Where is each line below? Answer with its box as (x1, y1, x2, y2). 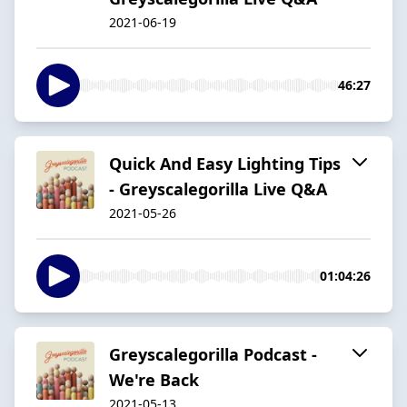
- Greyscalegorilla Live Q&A (109, 177, 327, 200)
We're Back (109, 368, 199, 391)
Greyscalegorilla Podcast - (109, 342, 317, 365)
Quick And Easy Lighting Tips (109, 152, 341, 174)
